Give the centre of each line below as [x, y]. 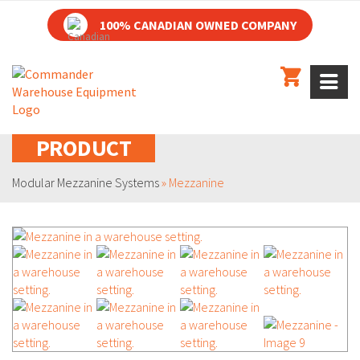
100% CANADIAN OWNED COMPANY [198, 25]
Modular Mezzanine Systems [86, 182]
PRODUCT [84, 148]
